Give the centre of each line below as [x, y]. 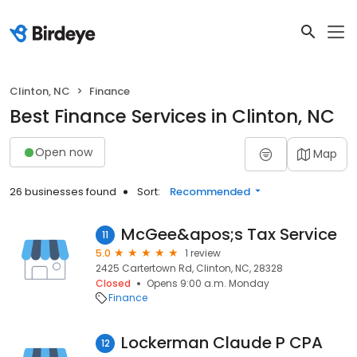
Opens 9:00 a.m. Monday [208, 283]
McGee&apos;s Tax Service [229, 234]
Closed [113, 283]
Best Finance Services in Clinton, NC [172, 116]
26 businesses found [63, 192]
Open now [64, 152]
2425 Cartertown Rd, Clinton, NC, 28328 [189, 268]
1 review [203, 253]
